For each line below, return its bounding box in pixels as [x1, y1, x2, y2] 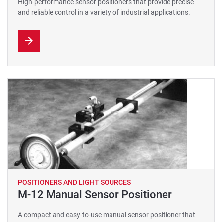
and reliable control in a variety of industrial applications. [18, 8, 190, 16]
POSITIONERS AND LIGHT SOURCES [18, 178, 131, 186]
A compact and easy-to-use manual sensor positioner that [18, 211, 195, 219]
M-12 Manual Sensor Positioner [18, 188, 172, 201]
